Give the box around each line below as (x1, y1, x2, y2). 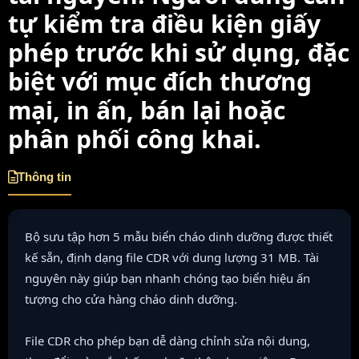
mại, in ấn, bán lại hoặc (8, 94, 285, 127)
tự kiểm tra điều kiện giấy (8, 7, 321, 41)
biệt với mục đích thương (8, 65, 312, 99)
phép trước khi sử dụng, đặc (8, 36, 349, 70)
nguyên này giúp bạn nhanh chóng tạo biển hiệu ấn (25, 270, 310, 287)
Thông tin (18, 170, 71, 184)
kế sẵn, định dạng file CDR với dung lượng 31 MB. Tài (25, 249, 319, 266)
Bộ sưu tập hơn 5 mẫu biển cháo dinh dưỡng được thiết (25, 228, 333, 245)
